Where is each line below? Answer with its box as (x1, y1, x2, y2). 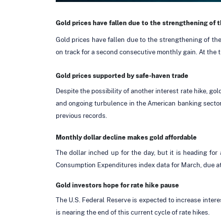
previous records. (55, 111, 107, 119)
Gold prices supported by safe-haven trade (55, 72, 188, 79)
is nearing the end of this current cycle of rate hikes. (55, 208, 210, 216)
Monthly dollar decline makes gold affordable (55, 133, 197, 141)
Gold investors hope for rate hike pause (55, 181, 179, 189)
